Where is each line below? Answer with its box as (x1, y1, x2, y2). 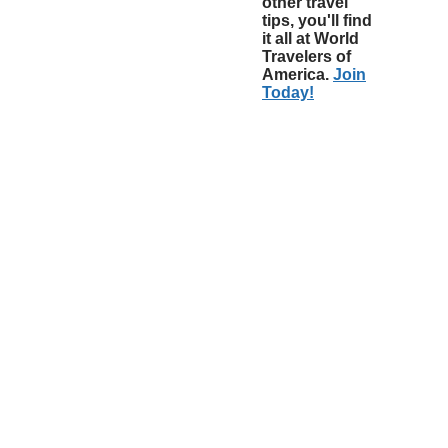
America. (262, 66, 333, 83)
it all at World (262, 30, 359, 47)
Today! (262, 84, 314, 101)
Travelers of (262, 48, 351, 65)
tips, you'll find (262, 12, 372, 29)
